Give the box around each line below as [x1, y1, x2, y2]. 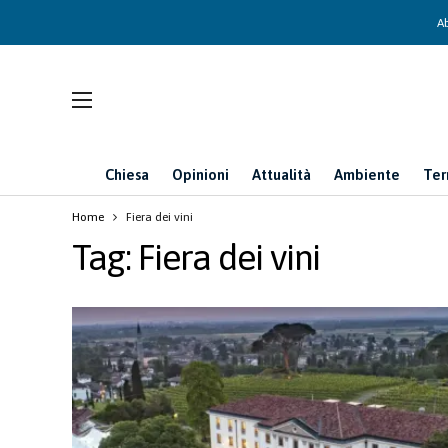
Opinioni [172, 166, 229, 183]
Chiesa [105, 166, 149, 183]
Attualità [252, 166, 311, 183]
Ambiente [334, 166, 400, 183]
